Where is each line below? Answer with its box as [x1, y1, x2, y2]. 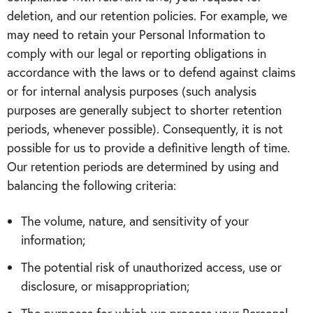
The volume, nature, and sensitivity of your [21, 212, 249, 229]
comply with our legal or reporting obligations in [7, 45, 266, 61]
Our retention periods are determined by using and [7, 158, 279, 175]
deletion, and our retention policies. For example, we [7, 7, 287, 24]
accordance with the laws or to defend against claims [7, 64, 296, 80]
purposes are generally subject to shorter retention [7, 101, 282, 118]
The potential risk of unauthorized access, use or [21, 259, 282, 275]
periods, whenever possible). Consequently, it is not [7, 120, 283, 137]
